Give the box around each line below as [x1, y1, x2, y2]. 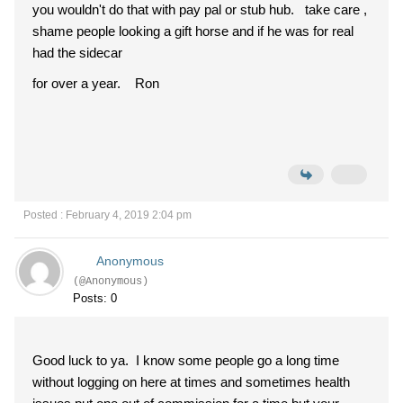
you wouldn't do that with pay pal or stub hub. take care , [32, 2, 367, 17]
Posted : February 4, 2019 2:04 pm [23, 209, 192, 221]
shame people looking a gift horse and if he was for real [32, 23, 354, 39]
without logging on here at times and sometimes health [32, 374, 350, 390]
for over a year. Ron [32, 76, 159, 91]
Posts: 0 [73, 291, 117, 305]
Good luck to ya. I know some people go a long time [32, 353, 339, 368]
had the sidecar [32, 45, 122, 60]
